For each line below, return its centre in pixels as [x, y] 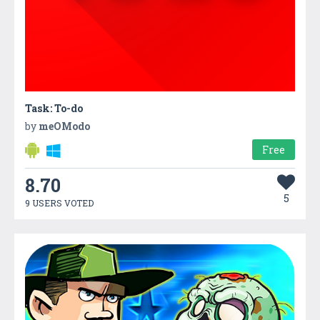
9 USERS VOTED [59, 202]
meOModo [64, 126]
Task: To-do [54, 108]
